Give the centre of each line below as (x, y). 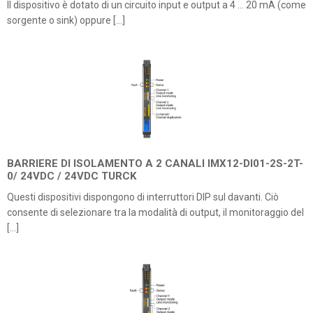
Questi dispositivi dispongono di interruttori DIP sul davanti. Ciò (143, 197)
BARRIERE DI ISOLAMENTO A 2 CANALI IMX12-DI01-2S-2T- (155, 163)
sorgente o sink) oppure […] (66, 20)
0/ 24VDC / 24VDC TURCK (72, 176)
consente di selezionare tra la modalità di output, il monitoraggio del (155, 212)
